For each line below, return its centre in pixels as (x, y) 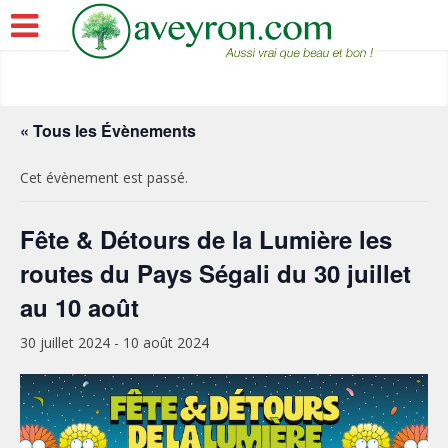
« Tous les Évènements (108, 130)
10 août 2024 (166, 342)
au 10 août (79, 307)
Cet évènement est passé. (104, 177)
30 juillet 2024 (65, 342)
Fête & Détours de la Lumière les (206, 239)
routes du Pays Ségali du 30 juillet (215, 273)
